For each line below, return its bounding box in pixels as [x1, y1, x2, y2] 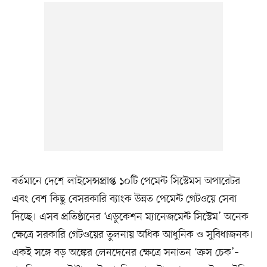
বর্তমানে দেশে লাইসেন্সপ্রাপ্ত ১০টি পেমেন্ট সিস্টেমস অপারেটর [11, 174, 240, 189]
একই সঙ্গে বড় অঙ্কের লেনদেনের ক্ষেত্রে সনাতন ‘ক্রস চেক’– [11, 246, 239, 260]
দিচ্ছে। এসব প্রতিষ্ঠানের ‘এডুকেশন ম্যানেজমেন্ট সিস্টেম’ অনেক [11, 210, 249, 225]
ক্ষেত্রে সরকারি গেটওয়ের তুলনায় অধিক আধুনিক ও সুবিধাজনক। [11, 228, 253, 243]
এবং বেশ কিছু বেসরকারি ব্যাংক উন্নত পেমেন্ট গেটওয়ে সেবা [11, 192, 237, 207]
